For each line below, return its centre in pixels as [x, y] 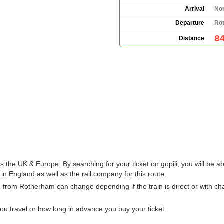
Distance [192, 38]
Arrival [195, 9]
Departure [190, 23]
